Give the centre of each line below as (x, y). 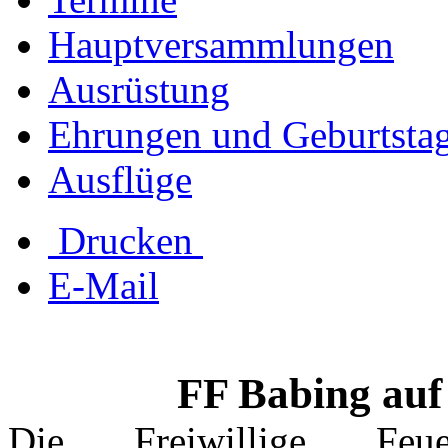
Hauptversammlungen (221, 45)
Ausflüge (120, 180)
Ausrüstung (139, 90)
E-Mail (103, 286)
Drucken (125, 241)
